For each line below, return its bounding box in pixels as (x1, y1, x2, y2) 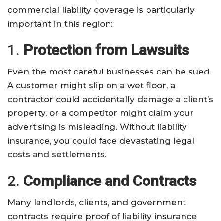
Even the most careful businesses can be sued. (7, 66, 212, 76)
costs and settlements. (7, 149, 107, 159)
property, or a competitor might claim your (7, 108, 194, 118)
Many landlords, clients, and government (7, 197, 186, 207)
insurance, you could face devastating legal (7, 135, 194, 146)
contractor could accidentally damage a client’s (7, 94, 213, 104)
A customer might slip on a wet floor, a (7, 80, 175, 90)
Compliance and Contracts (23, 172, 196, 189)
